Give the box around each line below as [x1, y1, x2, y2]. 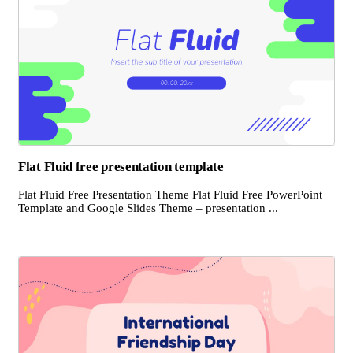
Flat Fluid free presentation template [18, 158, 224, 174]
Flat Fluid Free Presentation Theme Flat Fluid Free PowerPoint [18, 188, 322, 201]
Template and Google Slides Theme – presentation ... [18, 201, 278, 214]
